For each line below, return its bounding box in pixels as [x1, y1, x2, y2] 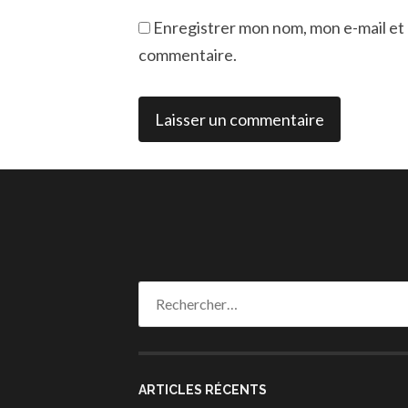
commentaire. [138, 44, 237, 65]
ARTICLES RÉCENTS [138, 382, 267, 397]
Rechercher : [138, 283, 215, 301]
